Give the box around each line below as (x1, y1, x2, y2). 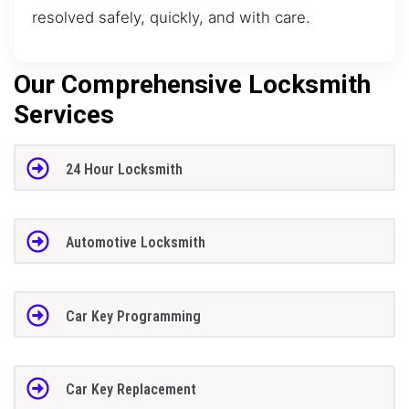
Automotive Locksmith (65, 234, 205, 252)
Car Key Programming (65, 307, 201, 325)
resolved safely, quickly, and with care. (32, 7, 310, 26)
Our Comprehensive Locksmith (14, 69, 371, 100)
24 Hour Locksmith (65, 160, 183, 178)
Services (14, 100, 114, 131)
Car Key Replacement (65, 381, 196, 399)
